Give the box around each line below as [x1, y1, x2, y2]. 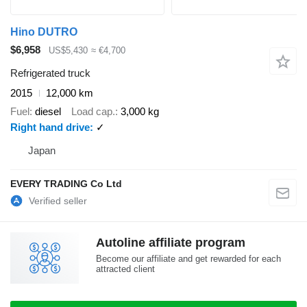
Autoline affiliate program [96, 235, 245, 249]
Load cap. [71, 105, 115, 117]
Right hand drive [10, 121, 90, 133]
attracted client [96, 263, 155, 274]
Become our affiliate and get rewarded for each [96, 253, 281, 264]
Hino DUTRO [10, 25, 77, 38]
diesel [35, 105, 61, 117]
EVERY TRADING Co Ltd [10, 177, 122, 189]
